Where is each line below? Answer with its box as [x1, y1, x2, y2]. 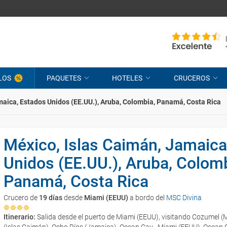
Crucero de [4, 194, 39, 202]
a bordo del [128, 194, 166, 202]
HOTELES [112, 74, 143, 82]
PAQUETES [46, 74, 81, 82]
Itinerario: [4, 213, 37, 221]
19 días [39, 194, 62, 202]
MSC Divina [166, 194, 202, 202]
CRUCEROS [173, 74, 210, 82]
